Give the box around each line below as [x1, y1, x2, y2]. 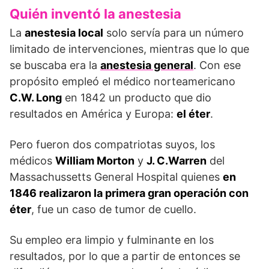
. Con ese [193, 59, 241, 72]
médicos [10, 154, 55, 168]
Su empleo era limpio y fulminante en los [10, 234, 214, 247]
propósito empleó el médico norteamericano [10, 75, 235, 88]
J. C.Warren [147, 154, 207, 168]
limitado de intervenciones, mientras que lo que [10, 43, 249, 56]
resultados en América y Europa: [10, 107, 177, 121]
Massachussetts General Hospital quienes [10, 171, 223, 184]
